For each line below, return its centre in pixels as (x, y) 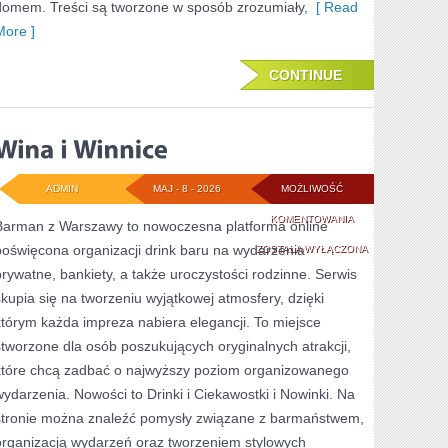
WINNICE (374, 277)
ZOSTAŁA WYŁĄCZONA (311, 248)
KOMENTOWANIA (311, 218)
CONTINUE (305, 75)
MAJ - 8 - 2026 (186, 188)
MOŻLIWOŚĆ (311, 188)
